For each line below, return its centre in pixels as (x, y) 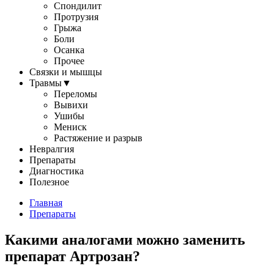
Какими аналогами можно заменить (125, 239)
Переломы (76, 94)
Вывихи (71, 105)
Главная (46, 203)
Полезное (49, 182)
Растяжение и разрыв (98, 138)
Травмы (46, 83)
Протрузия (76, 17)
